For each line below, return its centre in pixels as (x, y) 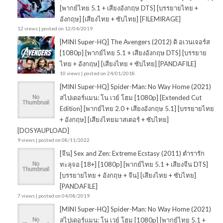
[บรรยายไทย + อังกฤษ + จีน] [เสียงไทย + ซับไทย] (128, 175)
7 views (26, 196)
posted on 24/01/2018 (109, 73)
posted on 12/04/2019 (67, 29)
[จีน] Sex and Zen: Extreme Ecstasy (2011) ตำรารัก (132, 154)
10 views (70, 73)
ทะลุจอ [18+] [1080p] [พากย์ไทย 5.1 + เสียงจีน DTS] (134, 165)
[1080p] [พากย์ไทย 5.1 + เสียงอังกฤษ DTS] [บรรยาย (133, 53)
